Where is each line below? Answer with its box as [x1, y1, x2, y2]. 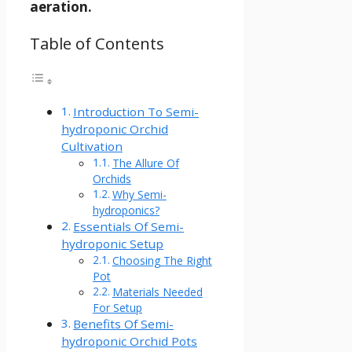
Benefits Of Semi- [73, 316, 174, 332]
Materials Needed [112, 284, 203, 300]
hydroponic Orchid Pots [61, 333, 197, 350]
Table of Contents [30, 31, 164, 54]
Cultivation [61, 138, 123, 155]
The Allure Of [112, 156, 179, 171]
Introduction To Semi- [73, 104, 200, 120]
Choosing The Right [112, 253, 212, 269]
